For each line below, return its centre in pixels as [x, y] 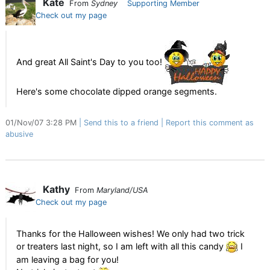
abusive [19, 134]
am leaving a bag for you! [67, 260]
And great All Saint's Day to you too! [90, 61]
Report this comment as [210, 123]
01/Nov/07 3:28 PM [42, 123]
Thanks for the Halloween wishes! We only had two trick [130, 234]
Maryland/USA [122, 190]
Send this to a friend [121, 123]
